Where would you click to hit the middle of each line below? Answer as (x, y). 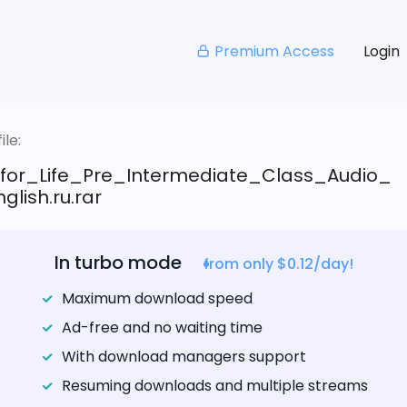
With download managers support (184, 357)
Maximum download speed (157, 299)
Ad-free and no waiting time (162, 328)
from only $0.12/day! (278, 264)
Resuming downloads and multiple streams (214, 386)
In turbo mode (118, 263)
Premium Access (274, 51)
